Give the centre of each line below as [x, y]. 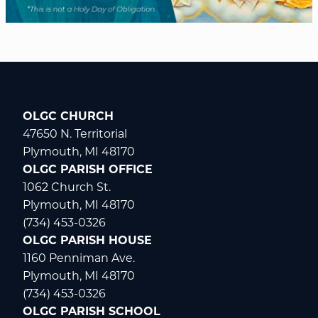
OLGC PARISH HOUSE [87, 241]
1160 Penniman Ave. [79, 258]
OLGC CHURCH [68, 116]
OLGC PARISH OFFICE [88, 170]
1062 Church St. [67, 187]
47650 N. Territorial [75, 134]
